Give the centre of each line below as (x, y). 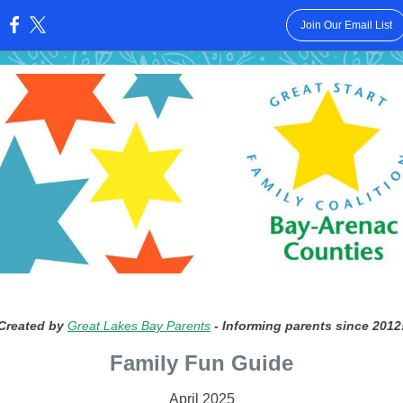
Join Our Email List (346, 25)
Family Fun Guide (201, 363)
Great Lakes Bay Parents (139, 326)
